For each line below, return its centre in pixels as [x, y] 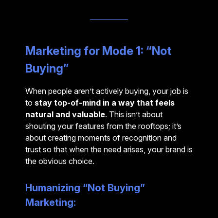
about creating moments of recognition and [101, 137]
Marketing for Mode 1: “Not [99, 51]
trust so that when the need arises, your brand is [109, 149]
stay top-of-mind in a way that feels [105, 102]
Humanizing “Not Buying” [85, 188]
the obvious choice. [60, 161]
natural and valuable [65, 114]
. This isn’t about [134, 114]
